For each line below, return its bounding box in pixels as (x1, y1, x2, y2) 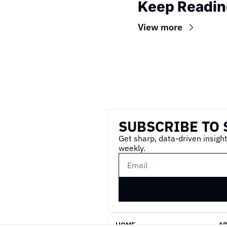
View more (138, 21, 182, 33)
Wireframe (108, 91, 181, 109)
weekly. (119, 142, 145, 153)
